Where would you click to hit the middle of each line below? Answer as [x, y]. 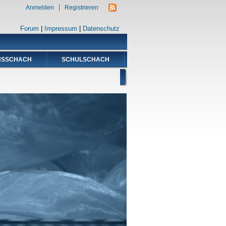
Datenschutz [101, 29]
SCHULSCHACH [86, 60]
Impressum [61, 29]
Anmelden [40, 8]
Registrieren [81, 8]
